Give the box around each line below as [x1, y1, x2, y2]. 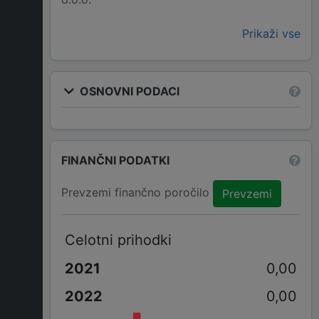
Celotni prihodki [64, 231, 172, 249]
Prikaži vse [242, 26, 300, 41]
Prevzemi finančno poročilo [61, 185, 213, 200]
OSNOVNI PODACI [77, 83, 179, 98]
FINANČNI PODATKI [61, 152, 169, 167]
